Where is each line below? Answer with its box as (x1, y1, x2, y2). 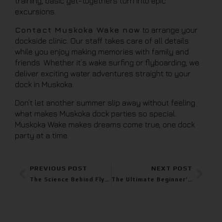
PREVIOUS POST (30, 165, 87, 172)
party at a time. (15, 131, 68, 140)
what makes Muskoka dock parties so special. (15, 109, 176, 118)
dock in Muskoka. (15, 80, 74, 89)
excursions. (15, 7, 56, 16)
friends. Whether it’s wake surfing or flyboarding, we (15, 58, 199, 67)
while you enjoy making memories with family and (15, 47, 189, 56)
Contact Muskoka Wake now (15, 25, 140, 34)
